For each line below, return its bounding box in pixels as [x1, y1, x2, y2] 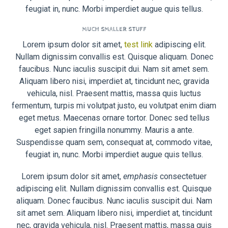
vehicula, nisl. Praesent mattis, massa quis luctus [27, 88, 201, 98]
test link [124, 39, 153, 49]
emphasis [123, 171, 158, 181]
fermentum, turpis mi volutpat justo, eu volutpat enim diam [12, 100, 216, 110]
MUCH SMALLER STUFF [81, 26, 147, 34]
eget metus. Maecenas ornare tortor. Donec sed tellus [18, 112, 210, 123]
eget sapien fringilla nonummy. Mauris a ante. [34, 125, 194, 135]
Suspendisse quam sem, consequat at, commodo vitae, [16, 137, 212, 147]
